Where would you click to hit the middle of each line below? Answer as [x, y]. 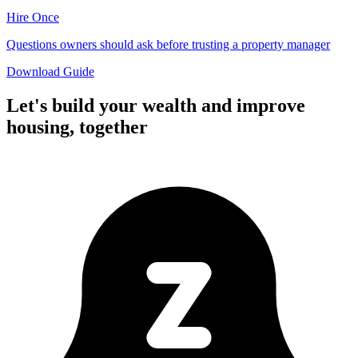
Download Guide [50, 72]
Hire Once [33, 18]
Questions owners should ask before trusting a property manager [168, 45]
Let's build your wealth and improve [156, 106]
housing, [40, 127]
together [113, 127]
